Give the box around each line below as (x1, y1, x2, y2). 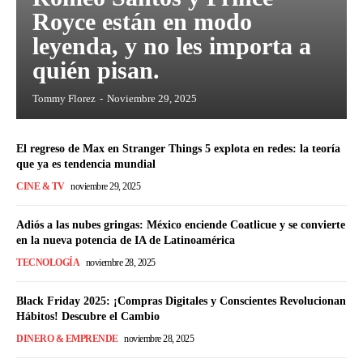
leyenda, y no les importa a (32, 32, 311, 59)
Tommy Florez (32, 92, 96, 105)
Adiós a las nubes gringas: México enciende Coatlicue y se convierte (16, 218, 345, 231)
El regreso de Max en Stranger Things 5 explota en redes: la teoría (16, 142, 340, 155)
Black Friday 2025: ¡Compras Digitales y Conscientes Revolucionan (16, 294, 346, 307)
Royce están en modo (32, 7, 252, 35)
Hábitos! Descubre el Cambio (16, 310, 160, 322)
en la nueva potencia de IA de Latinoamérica (16, 233, 235, 246)
